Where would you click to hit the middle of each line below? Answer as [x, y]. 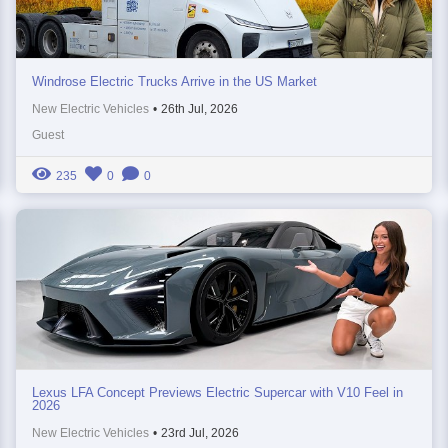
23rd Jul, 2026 [200, 432]
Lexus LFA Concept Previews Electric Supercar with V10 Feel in [218, 392]
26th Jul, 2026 [200, 108]
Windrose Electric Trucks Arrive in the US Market [175, 81]
